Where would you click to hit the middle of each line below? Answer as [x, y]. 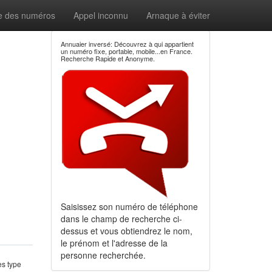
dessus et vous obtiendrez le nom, [126, 231]
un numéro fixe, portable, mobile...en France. [126, 51]
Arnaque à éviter [178, 15]
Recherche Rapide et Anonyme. [107, 58]
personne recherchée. [103, 255]
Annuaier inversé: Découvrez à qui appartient [127, 44]
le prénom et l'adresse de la [114, 243]
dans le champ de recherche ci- [121, 219]
